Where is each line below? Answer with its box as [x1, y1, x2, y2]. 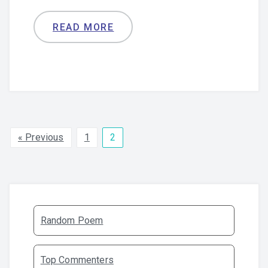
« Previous [18, 132, 64, 143]
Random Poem [40, 214, 103, 226]
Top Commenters [40, 254, 114, 266]
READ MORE [53, 22, 114, 33]
